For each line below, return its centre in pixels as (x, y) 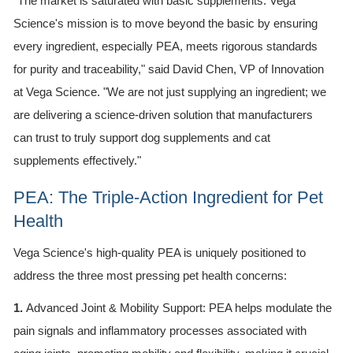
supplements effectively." (77, 161)
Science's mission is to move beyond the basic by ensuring (165, 24)
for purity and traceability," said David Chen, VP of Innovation (169, 69)
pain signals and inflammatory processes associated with (160, 331)
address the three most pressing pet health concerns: (150, 276)
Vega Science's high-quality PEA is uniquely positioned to (160, 253)
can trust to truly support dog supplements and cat (142, 138)
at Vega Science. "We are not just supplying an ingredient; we (170, 92)
